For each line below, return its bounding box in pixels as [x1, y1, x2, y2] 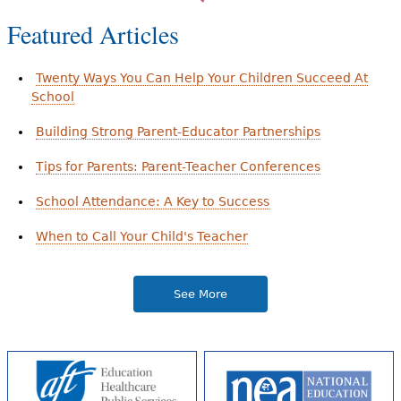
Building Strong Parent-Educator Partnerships [35, 124, 320, 139]
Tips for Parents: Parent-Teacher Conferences [35, 158, 320, 174]
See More [174, 286, 227, 301]
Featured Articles [6, 16, 179, 51]
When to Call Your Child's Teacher [35, 228, 248, 243]
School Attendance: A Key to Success [35, 193, 269, 209]
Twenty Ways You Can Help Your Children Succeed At [35, 70, 368, 85]
